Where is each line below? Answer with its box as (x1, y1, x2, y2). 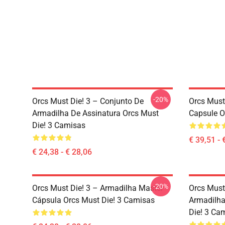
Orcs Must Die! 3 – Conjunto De (32, 96, 144, 106)
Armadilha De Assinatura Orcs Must (32, 108, 159, 118)
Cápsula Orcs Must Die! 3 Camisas (32, 195, 155, 205)
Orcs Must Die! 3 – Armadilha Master (32, 183, 163, 193)
